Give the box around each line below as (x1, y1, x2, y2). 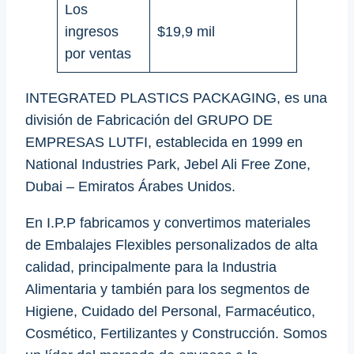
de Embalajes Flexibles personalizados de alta (25, 237, 318, 254)
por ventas (65, 46, 131, 62)
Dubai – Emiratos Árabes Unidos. (25, 179, 235, 195)
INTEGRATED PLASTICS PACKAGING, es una (25, 90, 327, 107)
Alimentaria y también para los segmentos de (25, 281, 310, 298)
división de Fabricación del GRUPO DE (25, 112, 273, 129)
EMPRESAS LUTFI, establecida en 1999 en (25, 134, 303, 151)
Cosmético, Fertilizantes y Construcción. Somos (25, 326, 327, 342)
